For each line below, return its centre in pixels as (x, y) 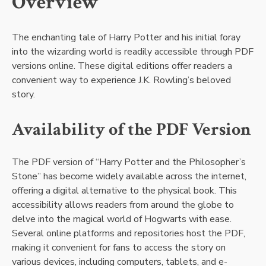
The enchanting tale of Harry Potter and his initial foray (126, 38)
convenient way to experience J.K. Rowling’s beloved (121, 80)
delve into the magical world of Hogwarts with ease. (122, 219)
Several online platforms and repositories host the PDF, (129, 234)
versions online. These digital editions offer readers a (122, 66)
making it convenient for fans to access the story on (119, 248)
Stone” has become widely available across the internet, (129, 177)
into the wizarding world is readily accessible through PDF (133, 52)
